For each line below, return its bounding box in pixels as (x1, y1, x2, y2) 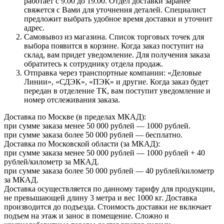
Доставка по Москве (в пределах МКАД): (4, 112, 146, 121)
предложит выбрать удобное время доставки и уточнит (24, 14, 212, 23)
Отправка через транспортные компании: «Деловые (24, 68, 201, 77)
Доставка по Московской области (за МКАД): (4, 139, 160, 148)
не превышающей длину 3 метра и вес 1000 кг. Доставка (4, 193, 197, 202)
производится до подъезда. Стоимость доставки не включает (4, 202, 211, 211)
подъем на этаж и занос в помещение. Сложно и (4, 211, 169, 220)
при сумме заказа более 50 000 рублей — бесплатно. (4, 130, 182, 139)
